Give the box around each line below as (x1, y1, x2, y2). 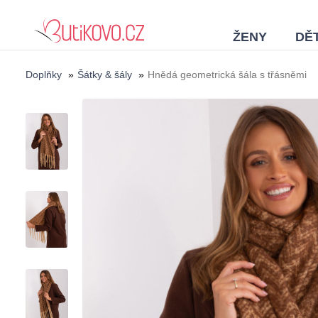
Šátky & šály (77, 69, 132, 80)
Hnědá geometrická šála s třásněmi (148, 69, 307, 80)
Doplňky (26, 69, 62, 80)
